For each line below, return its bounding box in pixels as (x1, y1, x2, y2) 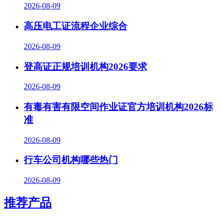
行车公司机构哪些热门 (24, 155, 118, 166)
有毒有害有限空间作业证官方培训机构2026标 (24, 102, 213, 112)
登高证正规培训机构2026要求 (24, 61, 147, 72)
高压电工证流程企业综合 (24, 21, 127, 32)
